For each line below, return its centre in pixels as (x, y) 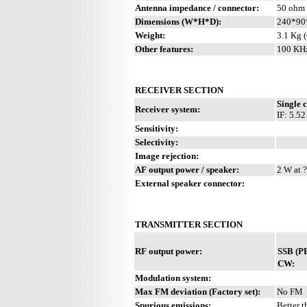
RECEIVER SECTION (179, 90)
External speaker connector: (190, 183)
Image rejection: (167, 156)
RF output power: (169, 251)
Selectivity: (157, 142)
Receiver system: (168, 109)
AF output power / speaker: (187, 169)
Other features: (164, 49)
